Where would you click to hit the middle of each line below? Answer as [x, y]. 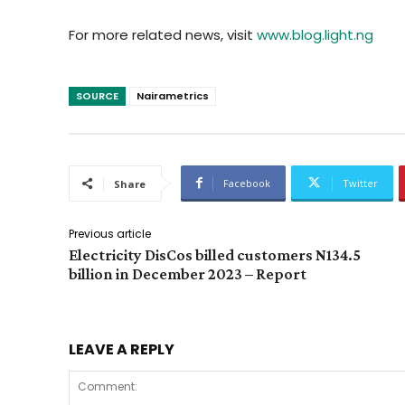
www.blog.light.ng [315, 34]
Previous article [110, 233]
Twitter [360, 183]
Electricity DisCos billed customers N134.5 [215, 254]
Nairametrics [173, 95]
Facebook [247, 183]
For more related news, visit [163, 34]
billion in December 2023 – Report [188, 273]
